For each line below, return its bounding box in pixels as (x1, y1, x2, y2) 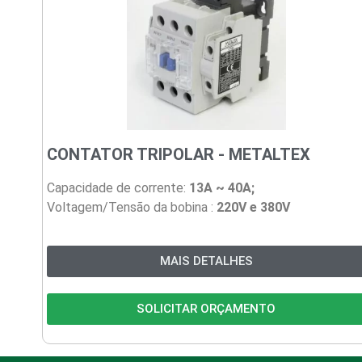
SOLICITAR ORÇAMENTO (137, 301, 276, 316)
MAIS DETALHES (159, 253, 253, 268)
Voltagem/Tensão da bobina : (47, 200, 213, 216)
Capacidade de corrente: (47, 180, 189, 196)
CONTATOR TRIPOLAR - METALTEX (47, 145, 310, 165)
